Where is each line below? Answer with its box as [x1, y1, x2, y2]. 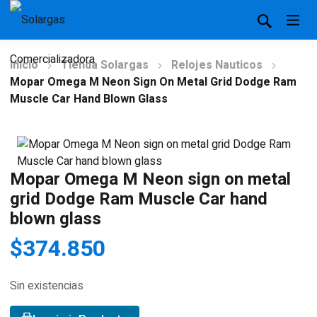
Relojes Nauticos [171, 57, 263, 74]
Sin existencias [10, 277, 83, 294]
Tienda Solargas [61, 57, 149, 74]
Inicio [10, 57, 38, 74]
